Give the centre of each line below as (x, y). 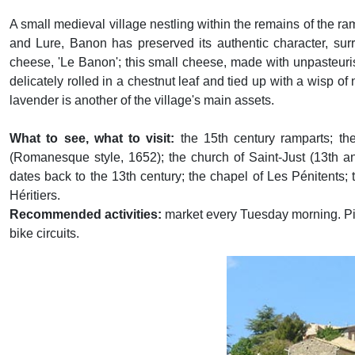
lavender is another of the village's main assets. (142, 100)
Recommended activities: (86, 214)
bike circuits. (44, 233)
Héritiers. (35, 195)
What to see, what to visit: (92, 138)
